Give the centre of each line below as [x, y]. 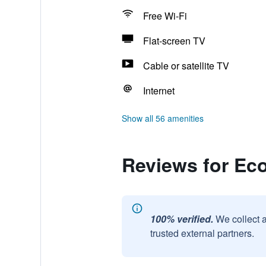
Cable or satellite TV [186, 66]
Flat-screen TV [174, 41]
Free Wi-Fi [165, 16]
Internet [159, 91]
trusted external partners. [202, 233]
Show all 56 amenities [162, 118]
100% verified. [181, 219]
